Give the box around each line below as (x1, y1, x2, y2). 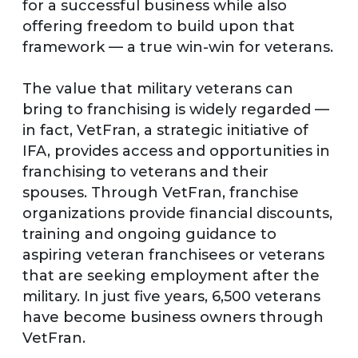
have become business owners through (22, 308, 324, 326)
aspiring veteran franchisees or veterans (22, 245, 324, 264)
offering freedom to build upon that (22, 17, 295, 35)
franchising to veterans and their (22, 162, 268, 181)
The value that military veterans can (22, 79, 293, 97)
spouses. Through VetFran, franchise (22, 183, 299, 201)
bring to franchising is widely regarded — (22, 100, 329, 118)
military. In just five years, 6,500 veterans (22, 287, 320, 305)
